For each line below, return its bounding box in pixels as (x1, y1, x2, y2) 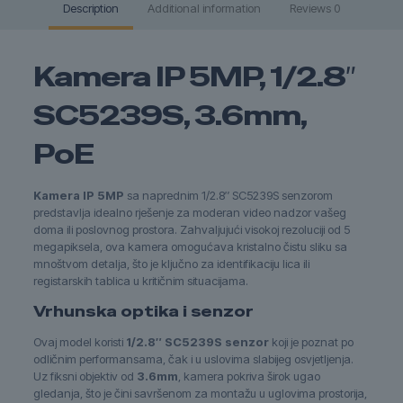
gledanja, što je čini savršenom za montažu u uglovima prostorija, (32, 386, 367, 401)
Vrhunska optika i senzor (32, 302, 254, 322)
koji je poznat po (268, 335, 354, 350)
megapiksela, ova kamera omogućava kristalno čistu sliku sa (32, 239, 347, 255)
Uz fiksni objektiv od (32, 369, 137, 384)
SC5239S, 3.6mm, (32, 98, 306, 134)
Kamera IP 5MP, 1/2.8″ (32, 59, 355, 95)
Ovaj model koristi (32, 335, 126, 350)
